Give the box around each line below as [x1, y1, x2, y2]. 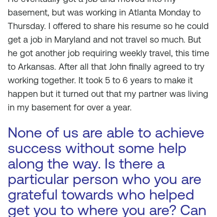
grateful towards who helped [8, 186, 194, 203]
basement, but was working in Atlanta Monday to [8, 7, 201, 17]
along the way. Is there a [8, 155, 165, 172]
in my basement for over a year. [8, 102, 132, 112]
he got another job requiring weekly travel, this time [8, 48, 209, 58]
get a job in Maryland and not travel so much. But [8, 34, 201, 45]
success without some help [8, 139, 186, 156]
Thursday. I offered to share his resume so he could [8, 21, 209, 31]
